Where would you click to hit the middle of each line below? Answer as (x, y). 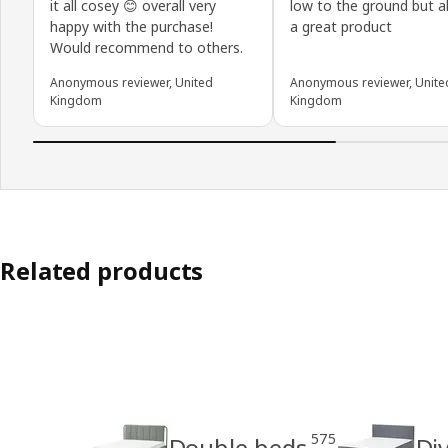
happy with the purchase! (131, 26)
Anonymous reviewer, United (131, 82)
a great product (341, 26)
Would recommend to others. (146, 47)
